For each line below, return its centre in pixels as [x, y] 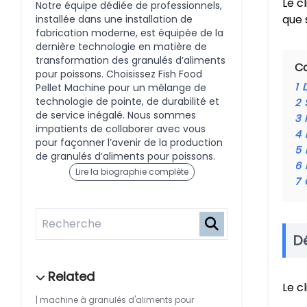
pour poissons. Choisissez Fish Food [119, 74]
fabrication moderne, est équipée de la [130, 33]
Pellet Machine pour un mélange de [121, 88]
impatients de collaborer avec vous [121, 129]
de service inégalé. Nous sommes [116, 115]
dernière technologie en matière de [121, 47]
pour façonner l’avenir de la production [129, 143]
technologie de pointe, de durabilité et [127, 101]
